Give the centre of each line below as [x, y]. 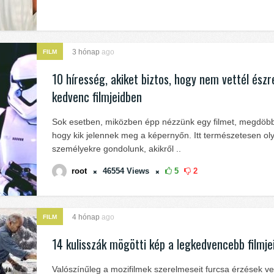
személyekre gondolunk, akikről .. [117, 149]
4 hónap [87, 217]
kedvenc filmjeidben [97, 97]
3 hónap [87, 52]
